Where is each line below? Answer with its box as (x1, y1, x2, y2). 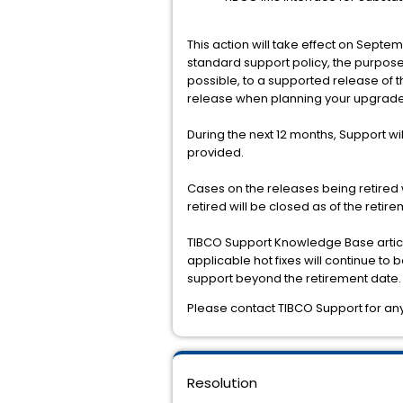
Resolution (187, 373, 257, 392)
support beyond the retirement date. (187, 270, 401, 287)
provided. (187, 144, 244, 161)
